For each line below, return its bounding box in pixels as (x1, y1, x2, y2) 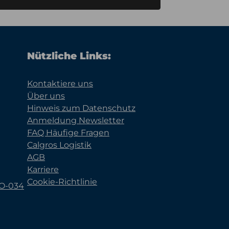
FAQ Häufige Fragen (27, 127, 109, 138)
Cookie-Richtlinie (27, 176, 97, 187)
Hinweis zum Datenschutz (27, 103, 135, 113)
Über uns (27, 90, 65, 101)
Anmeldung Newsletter (27, 115, 124, 125)
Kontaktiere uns (27, 78, 93, 88)
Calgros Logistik (27, 140, 91, 150)
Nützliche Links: (27, 50, 111, 62)
